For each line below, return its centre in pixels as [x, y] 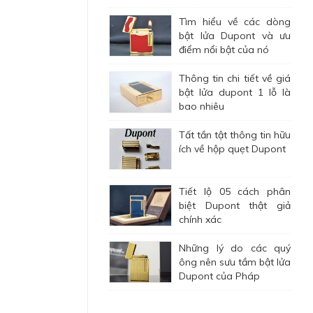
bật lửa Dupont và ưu [235, 36]
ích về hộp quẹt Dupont [232, 149]
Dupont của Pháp [219, 276]
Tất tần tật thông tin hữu [235, 135]
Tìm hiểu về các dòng [235, 22]
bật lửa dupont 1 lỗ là [235, 92]
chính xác [200, 219]
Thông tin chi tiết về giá [235, 78]
